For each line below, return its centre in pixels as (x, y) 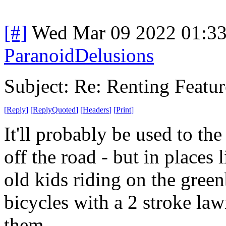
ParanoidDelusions (79, 55)
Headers (96, 109)
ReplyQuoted (54, 109)
